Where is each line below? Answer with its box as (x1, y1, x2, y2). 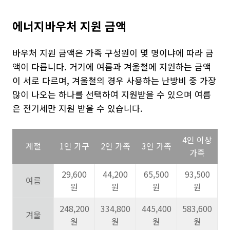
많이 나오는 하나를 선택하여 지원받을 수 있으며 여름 (12, 88, 211, 101)
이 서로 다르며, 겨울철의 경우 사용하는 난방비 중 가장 (12, 74, 216, 87)
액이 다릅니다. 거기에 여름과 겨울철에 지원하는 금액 (12, 60, 211, 73)
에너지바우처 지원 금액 (12, 17, 126, 34)
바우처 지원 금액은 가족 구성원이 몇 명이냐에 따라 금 (12, 46, 214, 59)
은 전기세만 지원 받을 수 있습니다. (12, 102, 143, 114)
